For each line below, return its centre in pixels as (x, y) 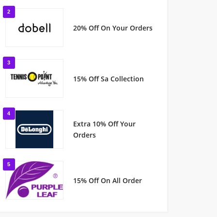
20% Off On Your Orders (113, 28)
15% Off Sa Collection (108, 78)
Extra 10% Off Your (104, 124)
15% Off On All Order (107, 180)
